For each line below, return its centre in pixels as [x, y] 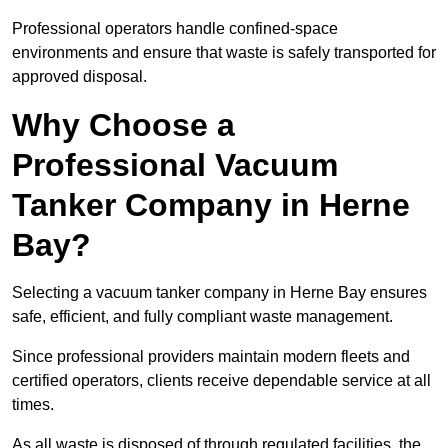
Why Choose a [123, 125]
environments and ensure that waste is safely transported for [224, 53]
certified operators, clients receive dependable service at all [221, 381]
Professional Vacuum [175, 165]
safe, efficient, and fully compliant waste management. [202, 317]
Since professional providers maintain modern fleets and [211, 357]
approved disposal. [79, 77]
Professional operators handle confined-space [175, 29]
